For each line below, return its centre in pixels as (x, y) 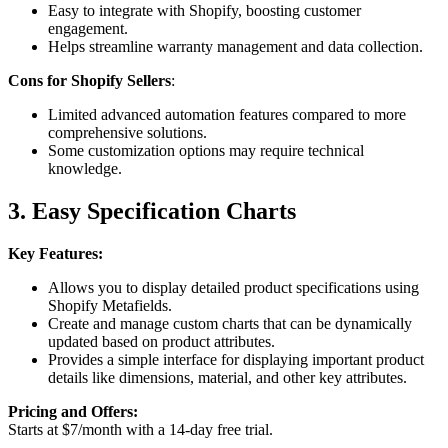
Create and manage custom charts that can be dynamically (230, 324)
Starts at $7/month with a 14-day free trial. (140, 430)
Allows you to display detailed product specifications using (233, 288)
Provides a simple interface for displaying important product (236, 360)
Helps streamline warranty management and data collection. (235, 47)
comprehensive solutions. (127, 133)
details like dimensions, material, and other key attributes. (227, 378)
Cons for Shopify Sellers (89, 81)
